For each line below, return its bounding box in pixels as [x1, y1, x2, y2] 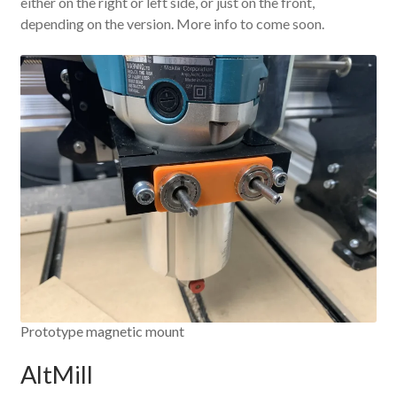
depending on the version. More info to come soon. [19, 15, 324, 33]
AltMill [19, 360, 93, 390]
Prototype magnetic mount [19, 322, 184, 339]
